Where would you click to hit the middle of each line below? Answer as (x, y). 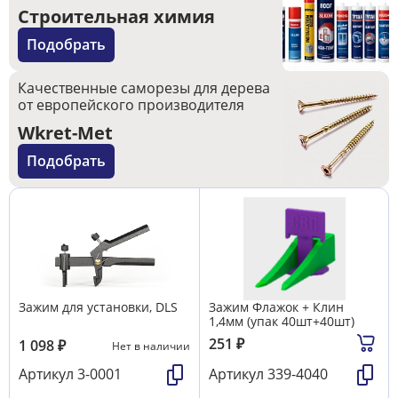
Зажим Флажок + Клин (276, 306)
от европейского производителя (131, 104)
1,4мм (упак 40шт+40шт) (282, 321)
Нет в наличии (151, 346)
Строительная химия (116, 16)
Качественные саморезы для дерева (144, 88)
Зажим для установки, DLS (98, 306)
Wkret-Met (65, 132)
